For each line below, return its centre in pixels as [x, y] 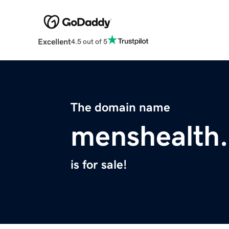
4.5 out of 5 [89, 41]
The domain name [120, 108]
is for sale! [99, 165]
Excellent [54, 42]
